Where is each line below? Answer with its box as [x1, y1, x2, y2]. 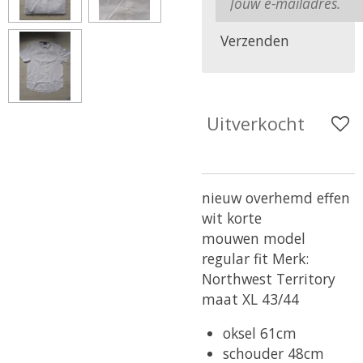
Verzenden [220, 31, 290, 51]
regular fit [202, 249, 272, 269]
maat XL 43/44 [202, 289, 299, 310]
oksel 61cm [223, 323, 297, 344]
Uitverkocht [207, 111, 305, 135]
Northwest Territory [202, 269, 335, 289]
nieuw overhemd [202, 188, 317, 208]
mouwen [202, 228, 263, 249]
